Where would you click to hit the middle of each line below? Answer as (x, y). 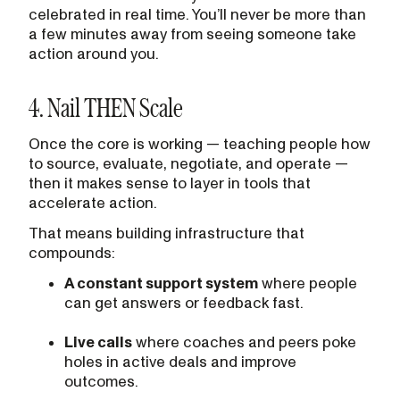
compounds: (72, 253)
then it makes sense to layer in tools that (170, 183)
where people (308, 283)
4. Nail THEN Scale (106, 108)
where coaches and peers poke (244, 342)
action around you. (94, 54)
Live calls (98, 342)
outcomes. (101, 382)
